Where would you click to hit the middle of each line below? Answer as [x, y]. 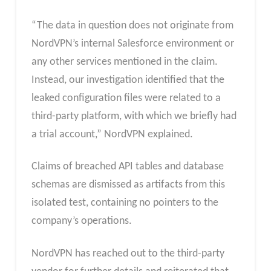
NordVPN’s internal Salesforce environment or [132, 44]
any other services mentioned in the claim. [124, 62]
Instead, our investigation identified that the [128, 80]
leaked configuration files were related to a [126, 98]
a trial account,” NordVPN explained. [112, 134]
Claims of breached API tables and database [127, 167]
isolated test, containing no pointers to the [125, 203]
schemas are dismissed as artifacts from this [128, 185]
